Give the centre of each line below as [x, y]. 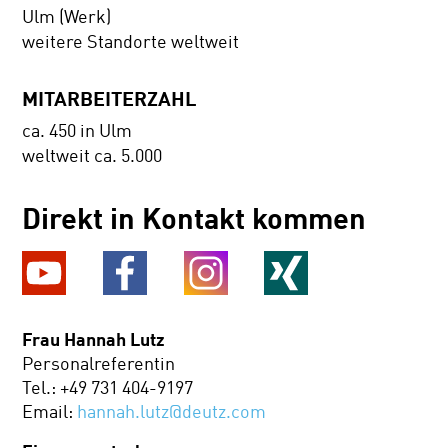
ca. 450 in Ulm [79, 131]
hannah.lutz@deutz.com [172, 412]
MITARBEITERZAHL [110, 97]
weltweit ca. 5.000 [92, 156]
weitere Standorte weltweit [131, 41]
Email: [50, 412]
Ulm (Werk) [67, 16]
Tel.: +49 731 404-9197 [108, 388]
